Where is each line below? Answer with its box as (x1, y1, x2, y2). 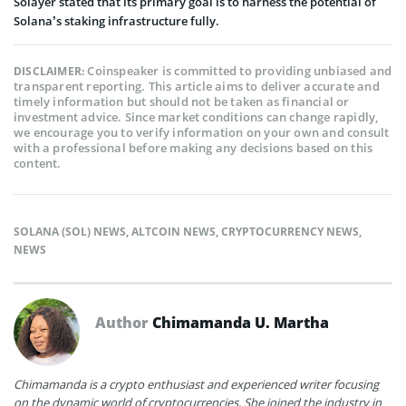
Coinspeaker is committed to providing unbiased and (87, 62, 392, 79)
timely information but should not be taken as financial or (14, 92, 350, 110)
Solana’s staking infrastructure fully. (14, 12, 219, 29)
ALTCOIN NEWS (131, 223, 216, 239)
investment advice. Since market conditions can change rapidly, (14, 108, 379, 125)
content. (14, 154, 62, 171)
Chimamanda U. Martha (152, 312, 329, 333)
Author (95, 312, 152, 333)
